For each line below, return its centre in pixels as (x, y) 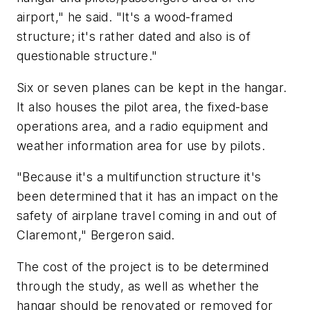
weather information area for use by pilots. (141, 145)
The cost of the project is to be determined (143, 266)
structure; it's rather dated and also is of (134, 37)
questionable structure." (87, 56)
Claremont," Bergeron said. (96, 235)
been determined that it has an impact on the (148, 197)
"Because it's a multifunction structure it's (139, 177)
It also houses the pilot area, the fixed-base (143, 107)
